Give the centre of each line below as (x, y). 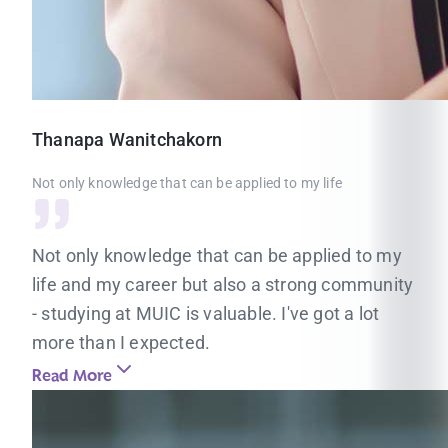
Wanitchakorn (165, 139)
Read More (72, 376)
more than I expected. (121, 342)
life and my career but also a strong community (223, 284)
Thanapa (68, 139)
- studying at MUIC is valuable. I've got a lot (206, 313)
